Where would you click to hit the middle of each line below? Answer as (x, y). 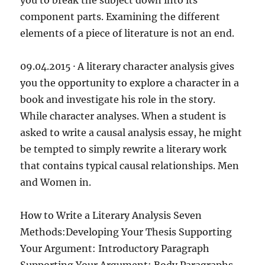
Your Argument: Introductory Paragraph (115, 248)
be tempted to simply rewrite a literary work (124, 149)
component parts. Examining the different (120, 17)
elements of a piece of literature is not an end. (127, 33)
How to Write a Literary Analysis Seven (111, 215)
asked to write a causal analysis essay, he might (131, 132)
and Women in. (56, 182)
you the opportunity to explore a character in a (130, 83)
